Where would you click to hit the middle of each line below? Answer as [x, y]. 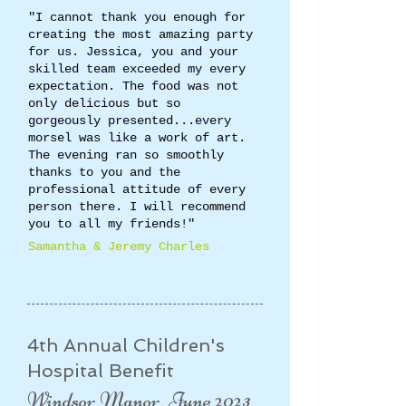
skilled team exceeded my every [137, 69]
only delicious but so [104, 103]
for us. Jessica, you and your [133, 52]
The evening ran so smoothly [126, 155]
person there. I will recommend [137, 207]
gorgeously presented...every [130, 121]
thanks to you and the [104, 172]
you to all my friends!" [111, 224]
